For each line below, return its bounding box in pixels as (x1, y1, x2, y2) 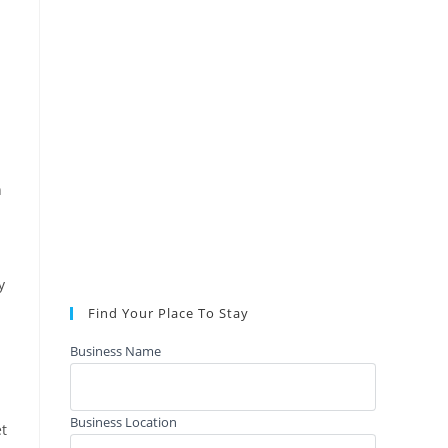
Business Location (70, 412, 177, 431)
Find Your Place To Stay (88, 303, 249, 322)
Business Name (70, 341, 161, 360)
